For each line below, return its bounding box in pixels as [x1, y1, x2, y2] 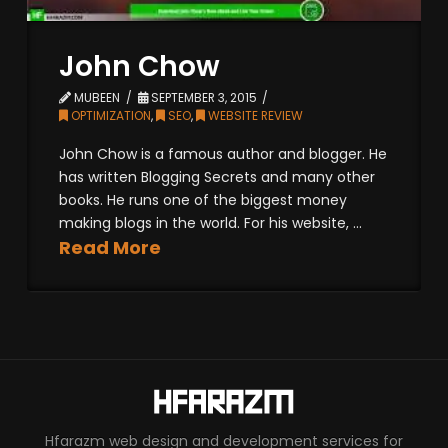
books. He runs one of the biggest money [59, 189, 348, 210]
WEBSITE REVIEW [205, 107, 304, 125]
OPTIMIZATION [68, 107, 152, 125]
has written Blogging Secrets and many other [59, 166, 376, 187]
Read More [59, 234, 162, 260]
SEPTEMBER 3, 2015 [147, 89, 257, 107]
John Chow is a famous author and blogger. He [59, 143, 388, 164]
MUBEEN [71, 89, 121, 107]
